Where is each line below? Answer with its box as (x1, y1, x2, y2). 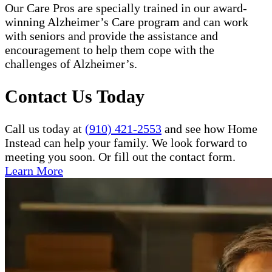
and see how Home (161, 121, 257, 135)
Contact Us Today (5, 86, 144, 106)
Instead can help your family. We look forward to (5, 135, 247, 149)
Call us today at (5, 121, 85, 135)
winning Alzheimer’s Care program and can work (5, 15, 248, 29)
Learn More (5, 163, 63, 177)
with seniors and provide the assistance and (5, 29, 218, 42)
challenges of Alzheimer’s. (5, 56, 137, 70)
